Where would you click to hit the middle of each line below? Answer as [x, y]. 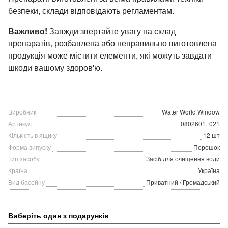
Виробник [22, 112]
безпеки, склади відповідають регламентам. [91, 10]
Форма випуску [30, 147]
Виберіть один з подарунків [59, 215]
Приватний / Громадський [183, 182]
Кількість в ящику [33, 135]
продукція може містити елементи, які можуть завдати [110, 55]
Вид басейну [26, 182]
